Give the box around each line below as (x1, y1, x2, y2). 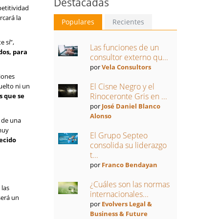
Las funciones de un (89, 42, 159, 53)
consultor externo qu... (89, 52, 168, 63)
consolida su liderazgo (89, 140, 167, 151)
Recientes (112, 17, 144, 26)
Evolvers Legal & (101, 199, 152, 208)
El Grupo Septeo (89, 130, 148, 141)
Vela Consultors (101, 63, 151, 71)
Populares (61, 17, 94, 26)
